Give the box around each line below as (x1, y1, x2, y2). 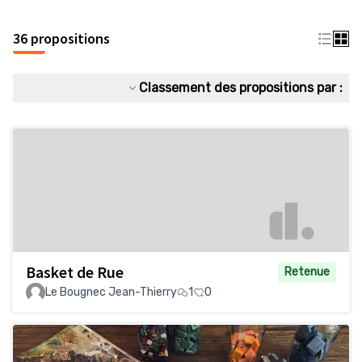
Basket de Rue (26, 262, 124, 283)
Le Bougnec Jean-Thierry (45, 285, 177, 300)
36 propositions (13, 29, 110, 48)
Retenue (284, 265, 330, 280)
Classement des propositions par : (139, 80, 343, 95)
